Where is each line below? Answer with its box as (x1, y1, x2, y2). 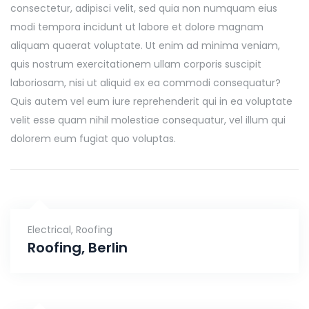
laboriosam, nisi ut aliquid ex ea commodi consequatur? (10, 76, 281, 90)
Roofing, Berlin (28, 238, 128, 257)
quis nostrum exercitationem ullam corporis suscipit (10, 57, 261, 71)
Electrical (28, 223, 71, 237)
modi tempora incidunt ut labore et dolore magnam (10, 20, 263, 34)
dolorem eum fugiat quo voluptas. (10, 132, 176, 146)
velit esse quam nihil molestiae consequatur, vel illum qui (10, 113, 286, 127)
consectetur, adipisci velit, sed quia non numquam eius (10, 1, 277, 15)
